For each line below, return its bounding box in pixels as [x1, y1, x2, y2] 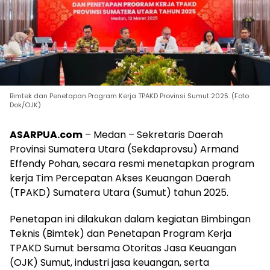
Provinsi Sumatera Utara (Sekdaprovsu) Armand [10, 142, 239, 156]
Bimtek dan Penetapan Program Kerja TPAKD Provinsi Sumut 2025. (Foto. [10, 90, 250, 101]
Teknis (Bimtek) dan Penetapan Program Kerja [10, 226, 231, 240]
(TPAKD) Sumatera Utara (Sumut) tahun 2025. [10, 185, 228, 199]
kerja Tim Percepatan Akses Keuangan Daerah [10, 171, 231, 185]
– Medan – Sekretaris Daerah [83, 127, 223, 142]
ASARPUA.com [10, 127, 83, 142]
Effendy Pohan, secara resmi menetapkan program [10, 156, 254, 171]
